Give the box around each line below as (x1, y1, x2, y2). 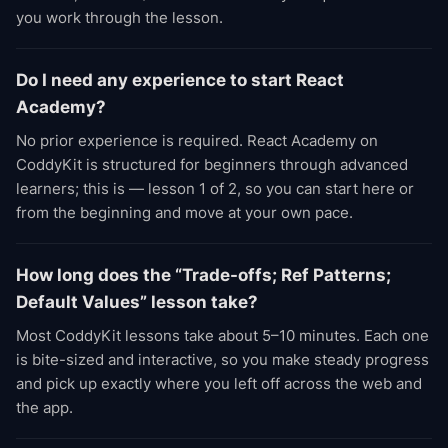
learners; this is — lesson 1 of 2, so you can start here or (16, 179, 414, 198)
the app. (16, 398, 73, 417)
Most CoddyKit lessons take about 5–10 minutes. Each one (16, 326, 429, 345)
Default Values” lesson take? (16, 292, 258, 312)
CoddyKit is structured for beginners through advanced (16, 155, 408, 174)
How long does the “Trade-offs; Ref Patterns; (16, 265, 391, 285)
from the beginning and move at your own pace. (16, 203, 353, 222)
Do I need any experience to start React (16, 70, 344, 90)
